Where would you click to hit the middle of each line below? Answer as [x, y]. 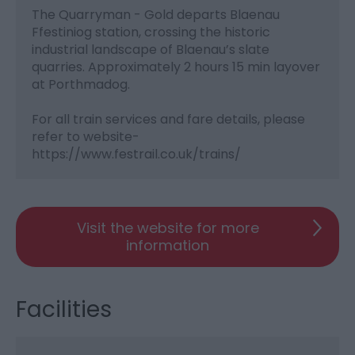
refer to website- [86, 136]
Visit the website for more [168, 227]
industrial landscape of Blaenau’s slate [151, 49]
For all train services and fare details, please [168, 119]
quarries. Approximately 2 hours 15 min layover [176, 67]
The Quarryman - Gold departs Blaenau [156, 14]
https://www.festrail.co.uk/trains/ [136, 154]
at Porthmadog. [81, 84]
